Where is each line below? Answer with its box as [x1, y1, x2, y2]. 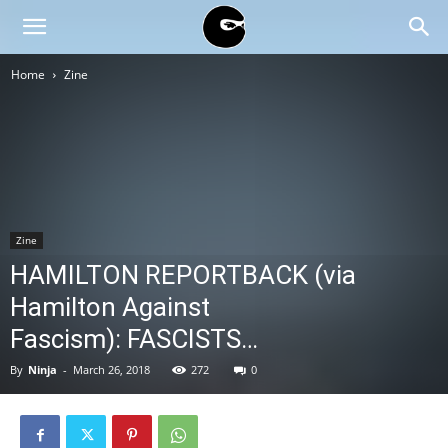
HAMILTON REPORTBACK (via [10, 260, 356, 290]
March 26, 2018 [73, 362, 150, 377]
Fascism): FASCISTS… [10, 324, 258, 354]
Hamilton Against [10, 292, 210, 322]
